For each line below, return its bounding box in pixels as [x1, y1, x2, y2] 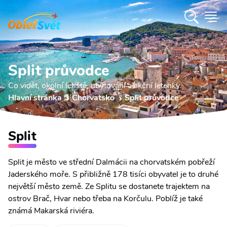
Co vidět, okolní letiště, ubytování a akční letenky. [8, 80, 181, 91]
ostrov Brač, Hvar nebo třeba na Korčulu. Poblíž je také [8, 193, 203, 204]
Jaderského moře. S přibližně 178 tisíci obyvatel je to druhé [8, 169, 218, 180]
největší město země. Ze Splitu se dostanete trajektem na [8, 181, 210, 192]
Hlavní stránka [8, 92, 62, 103]
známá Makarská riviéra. [8, 205, 94, 216]
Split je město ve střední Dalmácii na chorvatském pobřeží [8, 157, 215, 168]
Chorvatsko [72, 92, 115, 103]
